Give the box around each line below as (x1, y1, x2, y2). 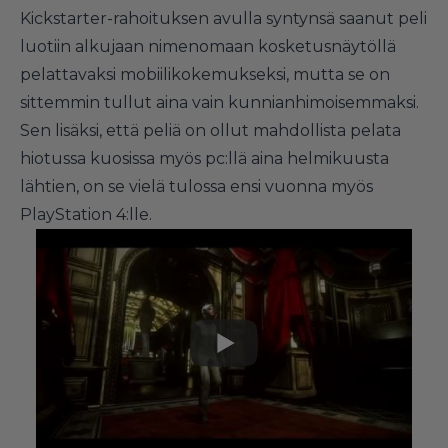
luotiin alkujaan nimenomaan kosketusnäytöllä (20, 36, 396, 56)
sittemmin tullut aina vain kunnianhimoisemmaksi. (20, 92, 419, 112)
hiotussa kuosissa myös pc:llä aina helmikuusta (20, 148, 389, 168)
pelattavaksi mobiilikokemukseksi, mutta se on (20, 64, 390, 84)
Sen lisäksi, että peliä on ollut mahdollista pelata (20, 120, 401, 140)
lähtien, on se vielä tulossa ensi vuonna (20, 176, 331, 196)
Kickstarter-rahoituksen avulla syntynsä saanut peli (20, 8, 427, 28)
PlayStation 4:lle (20, 204, 149, 224)
